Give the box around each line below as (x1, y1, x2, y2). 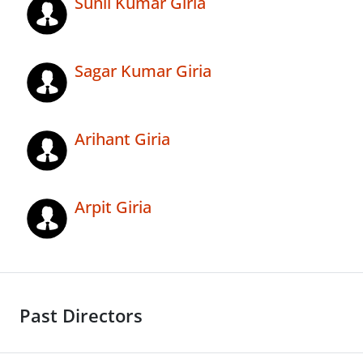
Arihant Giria (75, 128, 170, 151)
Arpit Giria (75, 196, 152, 219)
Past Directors (19, 304, 143, 328)
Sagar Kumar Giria (75, 60, 211, 83)
